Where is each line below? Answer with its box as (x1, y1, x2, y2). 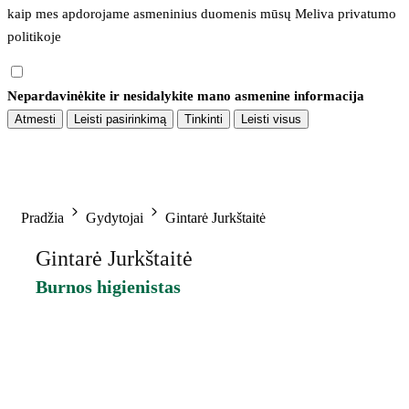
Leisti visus (241, 111, 301, 126)
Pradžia (21, 209, 64, 225)
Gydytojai (86, 209, 143, 225)
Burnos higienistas (36, 276, 181, 297)
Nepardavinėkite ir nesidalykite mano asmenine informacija (7, 88, 364, 103)
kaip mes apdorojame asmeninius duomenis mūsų (7, 5, 295, 21)
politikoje (7, 28, 61, 44)
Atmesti (15, 111, 56, 126)
